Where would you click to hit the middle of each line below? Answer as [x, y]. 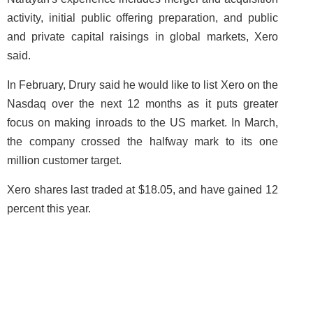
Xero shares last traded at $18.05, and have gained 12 [143, 190]
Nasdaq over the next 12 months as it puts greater [143, 104]
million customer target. [64, 160]
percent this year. [49, 209]
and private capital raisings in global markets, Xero [143, 37]
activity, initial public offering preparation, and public [143, 18]
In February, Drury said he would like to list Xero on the [143, 85]
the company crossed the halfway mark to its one [143, 141]
